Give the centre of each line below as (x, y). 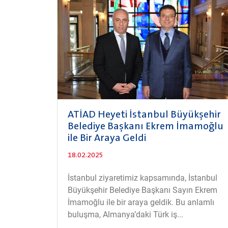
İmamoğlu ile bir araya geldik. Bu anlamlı (141, 203)
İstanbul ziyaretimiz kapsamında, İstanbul (142, 178)
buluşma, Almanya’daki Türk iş (122, 215)
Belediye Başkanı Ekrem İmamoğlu (146, 127)
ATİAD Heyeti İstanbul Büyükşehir (144, 115)
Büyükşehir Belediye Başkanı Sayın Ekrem (142, 190)
